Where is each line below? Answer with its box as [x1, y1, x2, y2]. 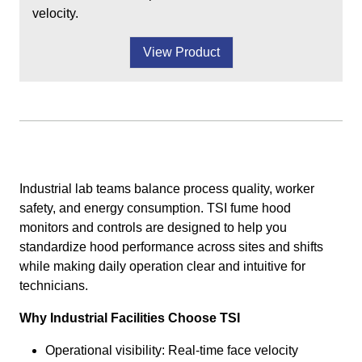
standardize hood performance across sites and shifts [19, 240, 323, 254]
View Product [142, 45, 220, 59]
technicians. [19, 279, 88, 293]
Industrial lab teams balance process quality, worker [19, 182, 314, 196]
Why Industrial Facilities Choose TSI [19, 311, 240, 325]
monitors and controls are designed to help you [19, 221, 287, 234]
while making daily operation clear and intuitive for [19, 259, 305, 273]
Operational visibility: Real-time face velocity [45, 343, 298, 357]
